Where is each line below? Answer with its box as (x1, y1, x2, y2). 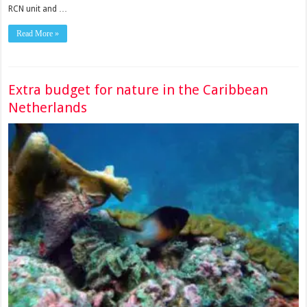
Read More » (16, 29, 60, 39)
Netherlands (8, 99, 88, 116)
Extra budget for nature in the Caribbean (8, 82, 269, 98)
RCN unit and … (8, 4, 68, 14)
